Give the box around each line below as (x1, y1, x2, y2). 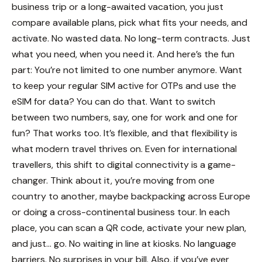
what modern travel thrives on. (12, 142, 143, 155)
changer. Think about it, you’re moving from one (12, 174, 215, 187)
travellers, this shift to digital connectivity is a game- (12, 158, 236, 171)
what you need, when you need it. (12, 47, 154, 60)
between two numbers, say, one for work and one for (12, 111, 238, 123)
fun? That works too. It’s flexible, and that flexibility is (12, 126, 237, 139)
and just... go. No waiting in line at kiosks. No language (12, 237, 236, 250)
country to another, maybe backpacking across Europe (12, 189, 250, 202)
